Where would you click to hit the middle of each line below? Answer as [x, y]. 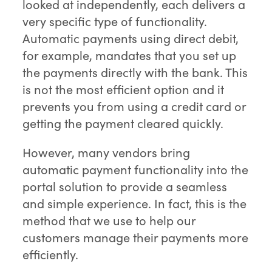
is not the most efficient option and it [124, 89]
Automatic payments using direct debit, [131, 38]
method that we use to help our [109, 220]
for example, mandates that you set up [130, 55]
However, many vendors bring [107, 152]
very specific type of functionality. [115, 21]
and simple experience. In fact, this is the [135, 203]
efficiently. [51, 254]
